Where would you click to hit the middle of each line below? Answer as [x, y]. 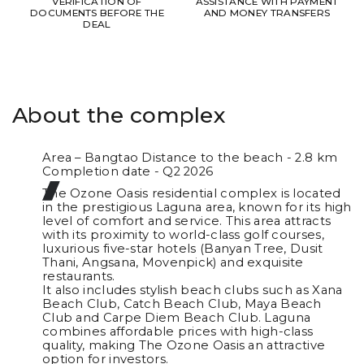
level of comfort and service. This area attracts [186, 221]
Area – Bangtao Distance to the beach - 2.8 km [190, 158]
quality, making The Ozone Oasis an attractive [184, 346]
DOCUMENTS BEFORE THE [97, 13]
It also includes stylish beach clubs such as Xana [192, 290]
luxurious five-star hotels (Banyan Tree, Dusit [182, 249]
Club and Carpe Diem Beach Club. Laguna [176, 318]
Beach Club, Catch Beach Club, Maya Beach [182, 304]
